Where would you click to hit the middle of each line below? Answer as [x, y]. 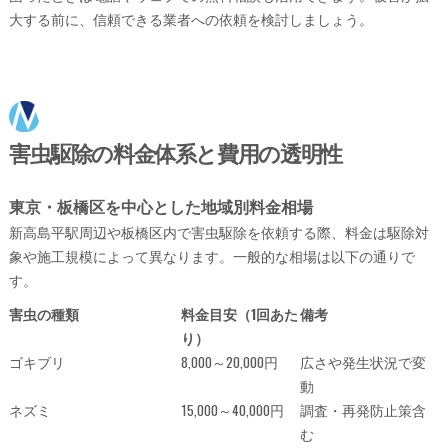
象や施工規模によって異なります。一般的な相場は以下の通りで [211, 255]
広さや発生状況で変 [362, 361]
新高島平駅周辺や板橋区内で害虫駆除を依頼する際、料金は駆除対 [218, 231]
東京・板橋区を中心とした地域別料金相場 [160, 205]
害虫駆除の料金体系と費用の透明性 [175, 151]
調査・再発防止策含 [362, 409]
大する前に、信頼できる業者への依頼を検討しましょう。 [190, 18]
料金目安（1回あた [239, 313]
